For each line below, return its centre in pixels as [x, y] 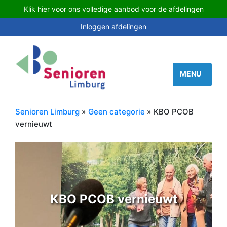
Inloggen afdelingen [113, 27]
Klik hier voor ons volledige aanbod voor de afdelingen [113, 9]
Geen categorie [117, 112]
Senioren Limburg [47, 112]
